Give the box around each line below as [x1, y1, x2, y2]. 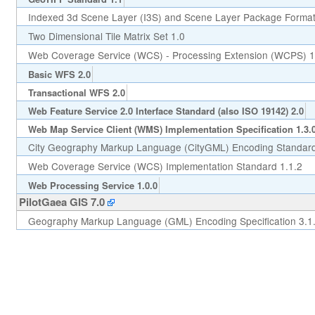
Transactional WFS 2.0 [28, 85, 125, 99]
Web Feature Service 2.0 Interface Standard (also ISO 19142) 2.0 [28, 103, 304, 117]
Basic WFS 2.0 [28, 67, 91, 81]
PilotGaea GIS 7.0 [19, 194, 105, 210]
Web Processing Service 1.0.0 [28, 178, 157, 192]
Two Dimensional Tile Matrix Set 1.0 [28, 29, 185, 44]
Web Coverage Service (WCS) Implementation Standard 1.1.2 [28, 159, 302, 174]
